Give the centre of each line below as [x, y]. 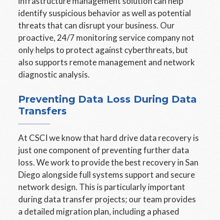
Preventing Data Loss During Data [108, 99]
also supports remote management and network [107, 62]
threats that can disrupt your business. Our [97, 25]
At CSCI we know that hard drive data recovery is [109, 138]
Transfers [43, 111]
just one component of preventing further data [104, 150]
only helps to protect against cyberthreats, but [103, 50]
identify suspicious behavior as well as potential [105, 13]
